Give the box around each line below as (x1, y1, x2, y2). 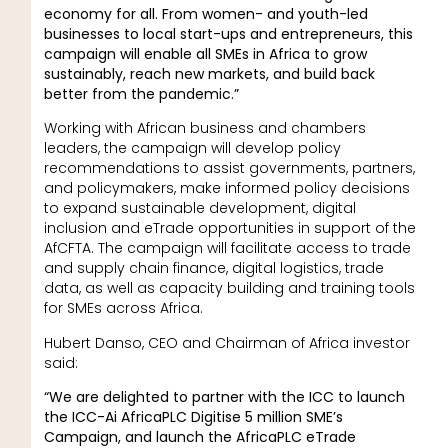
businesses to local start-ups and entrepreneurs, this (43, 23, 413, 44)
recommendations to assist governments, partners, (43, 158, 415, 179)
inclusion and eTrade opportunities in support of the (43, 218, 416, 239)
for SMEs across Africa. (43, 298, 203, 319)
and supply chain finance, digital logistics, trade (43, 258, 384, 279)
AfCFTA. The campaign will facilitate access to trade (43, 238, 411, 259)
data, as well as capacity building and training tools (43, 278, 415, 299)
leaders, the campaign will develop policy (43, 138, 341, 159)
